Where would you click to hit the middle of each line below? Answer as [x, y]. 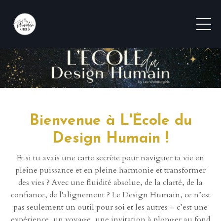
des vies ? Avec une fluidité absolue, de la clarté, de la [110, 183]
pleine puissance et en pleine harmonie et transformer [110, 170]
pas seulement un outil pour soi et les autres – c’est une [110, 207]
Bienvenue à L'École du [110, 121]
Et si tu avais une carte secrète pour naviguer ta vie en [110, 158]
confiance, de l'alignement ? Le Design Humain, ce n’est [110, 195]
